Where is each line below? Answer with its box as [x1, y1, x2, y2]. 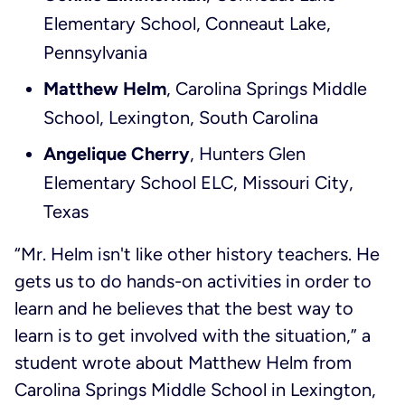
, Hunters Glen [190, 143, 306, 165]
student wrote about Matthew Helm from [14, 352, 352, 373]
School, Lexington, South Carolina [43, 107, 318, 128]
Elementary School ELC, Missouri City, [43, 172, 353, 193]
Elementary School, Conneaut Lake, [43, 13, 331, 34]
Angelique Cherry [43, 143, 190, 165]
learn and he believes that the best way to [14, 297, 353, 319]
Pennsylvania [43, 42, 147, 63]
